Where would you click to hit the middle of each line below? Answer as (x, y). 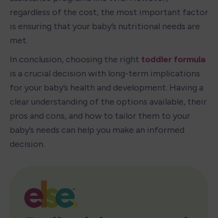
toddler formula (173, 59)
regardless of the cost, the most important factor (109, 12)
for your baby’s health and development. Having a (107, 87)
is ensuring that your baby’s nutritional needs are (105, 26)
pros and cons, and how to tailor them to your (100, 116)
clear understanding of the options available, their (108, 101)
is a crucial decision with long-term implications (105, 73)
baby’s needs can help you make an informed (97, 130)
